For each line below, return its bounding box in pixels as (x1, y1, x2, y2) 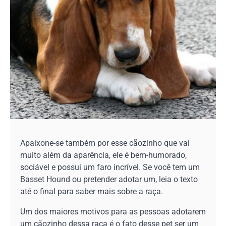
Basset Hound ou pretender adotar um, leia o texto (20, 174, 198, 184)
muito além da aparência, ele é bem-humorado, (20, 150, 187, 160)
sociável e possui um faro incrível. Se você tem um (20, 162, 200, 172)
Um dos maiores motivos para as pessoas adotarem (20, 206, 206, 216)
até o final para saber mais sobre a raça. (20, 186, 163, 196)
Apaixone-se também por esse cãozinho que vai (20, 138, 190, 148)
